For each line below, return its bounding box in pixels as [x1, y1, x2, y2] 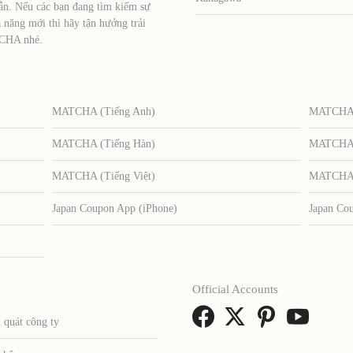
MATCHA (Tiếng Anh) [51, 105, 155, 117]
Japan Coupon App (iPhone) [51, 202, 177, 214]
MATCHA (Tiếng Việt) [51, 169, 155, 182]
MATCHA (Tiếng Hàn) [51, 137, 155, 150]
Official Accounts [191, 282, 278, 295]
